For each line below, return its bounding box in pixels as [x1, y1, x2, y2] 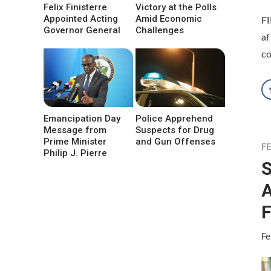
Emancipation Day [44, 113, 120, 125]
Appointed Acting [44, 13, 118, 25]
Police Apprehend [135, 113, 214, 125]
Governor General [44, 25, 120, 36]
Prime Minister [44, 136, 106, 148]
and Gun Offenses [135, 136, 216, 148]
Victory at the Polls [135, 2, 217, 13]
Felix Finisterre [44, 2, 107, 13]
